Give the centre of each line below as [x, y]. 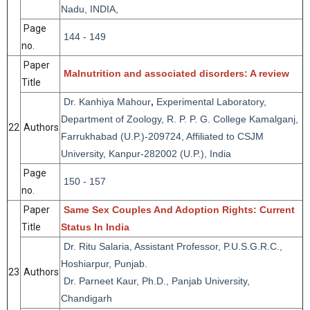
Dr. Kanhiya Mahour [106, 102]
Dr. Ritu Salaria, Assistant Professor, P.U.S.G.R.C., [172, 246]
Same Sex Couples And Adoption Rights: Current [179, 210]
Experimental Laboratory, [211, 102]
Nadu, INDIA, [90, 9]
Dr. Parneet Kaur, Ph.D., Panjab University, [155, 281]
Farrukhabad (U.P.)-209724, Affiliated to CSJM [162, 136]
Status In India [95, 227]
